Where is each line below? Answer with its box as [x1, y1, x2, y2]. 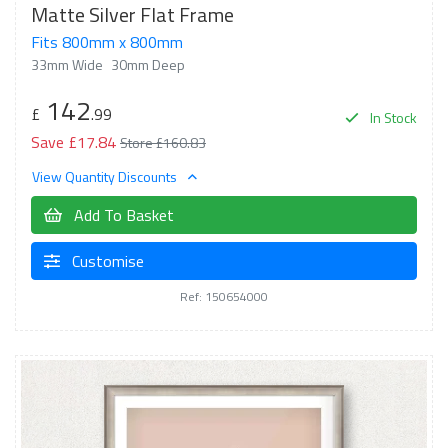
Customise [68, 248, 144, 273]
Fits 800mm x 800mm [31, 30, 183, 54]
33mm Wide [31, 54, 103, 75]
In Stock [367, 107, 417, 128]
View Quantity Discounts [32, 165, 180, 187]
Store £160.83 [120, 132, 206, 153]
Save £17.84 [31, 130, 116, 154]
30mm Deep [111, 54, 185, 75]
